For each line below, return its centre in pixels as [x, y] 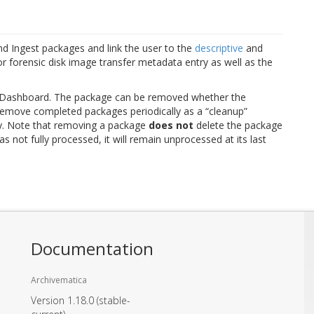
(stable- [114, 300]
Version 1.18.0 [64, 300]
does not [171, 125]
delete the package [238, 125]
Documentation [92, 248]
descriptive [219, 48]
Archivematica [59, 280]
